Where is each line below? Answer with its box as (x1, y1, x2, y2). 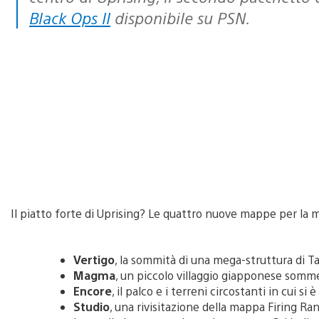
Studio (73, 298, 110, 314)
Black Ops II (29, 6, 110, 28)
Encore (73, 283, 112, 298)
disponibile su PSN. (110, 6, 250, 28)
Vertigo (73, 251, 115, 267)
